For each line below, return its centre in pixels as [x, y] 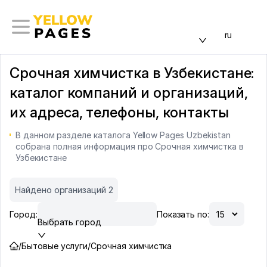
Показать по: [183, 214]
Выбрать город [69, 222]
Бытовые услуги [55, 246]
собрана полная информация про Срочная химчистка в [129, 146]
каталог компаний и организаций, [129, 93]
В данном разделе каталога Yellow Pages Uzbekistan [123, 135]
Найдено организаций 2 [64, 190]
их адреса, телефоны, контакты [119, 112]
